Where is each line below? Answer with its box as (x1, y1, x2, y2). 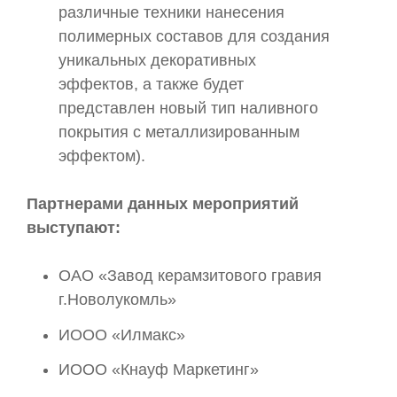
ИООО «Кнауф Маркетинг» (58, 361, 259, 379)
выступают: (27, 219, 125, 237)
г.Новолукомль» (58, 291, 181, 309)
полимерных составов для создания (58, 27, 330, 46)
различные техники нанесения (58, 4, 284, 22)
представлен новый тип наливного (58, 99, 318, 118)
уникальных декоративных (58, 51, 256, 70)
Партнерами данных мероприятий (27, 195, 299, 214)
